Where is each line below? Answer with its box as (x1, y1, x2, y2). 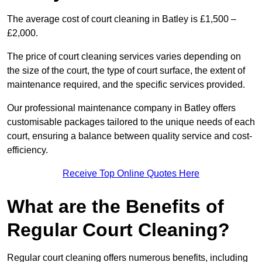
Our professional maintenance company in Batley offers (7, 103, 236, 113)
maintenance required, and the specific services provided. (7, 80, 245, 90)
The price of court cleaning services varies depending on (7, 51, 241, 62)
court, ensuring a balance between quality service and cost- (7, 131, 252, 142)
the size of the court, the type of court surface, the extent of (7, 65, 245, 76)
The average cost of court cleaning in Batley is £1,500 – (7, 14, 236, 25)
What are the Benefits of (7, 196, 224, 218)
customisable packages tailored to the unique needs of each (7, 117, 255, 127)
